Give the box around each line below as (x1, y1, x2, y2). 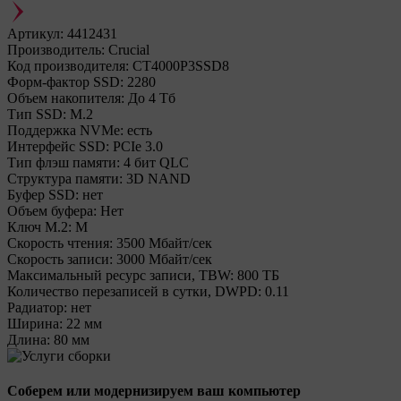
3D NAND (126, 171, 191, 186)
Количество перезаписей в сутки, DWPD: (7, 284, 261, 299)
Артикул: (7, 26, 64, 41)
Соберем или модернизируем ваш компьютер (7, 383, 301, 399)
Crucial (108, 42, 149, 57)
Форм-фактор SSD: (7, 74, 124, 90)
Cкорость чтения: (7, 235, 113, 251)
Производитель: (7, 42, 105, 57)
